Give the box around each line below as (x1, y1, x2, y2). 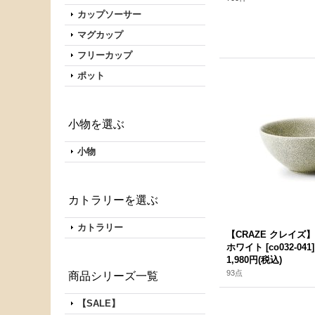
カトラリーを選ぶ (68, 194, 158, 206)
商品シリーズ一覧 (68, 270, 158, 282)
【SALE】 (77, 298, 120, 309)
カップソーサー (77, 9, 141, 20)
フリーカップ (77, 50, 132, 60)
